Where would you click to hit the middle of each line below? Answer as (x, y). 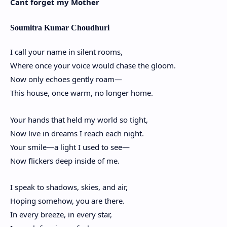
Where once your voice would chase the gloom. (93, 66)
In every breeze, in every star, (61, 215)
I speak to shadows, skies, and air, (69, 187)
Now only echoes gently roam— (66, 79)
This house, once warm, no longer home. (82, 93)
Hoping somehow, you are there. (67, 201)
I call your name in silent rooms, (66, 52)
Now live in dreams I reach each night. (77, 133)
